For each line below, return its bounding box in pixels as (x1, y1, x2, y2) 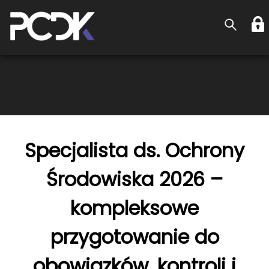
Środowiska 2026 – (46, 166, 223, 193)
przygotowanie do (50, 223, 219, 250)
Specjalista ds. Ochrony (25, 137, 244, 164)
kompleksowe (70, 195, 199, 222)
